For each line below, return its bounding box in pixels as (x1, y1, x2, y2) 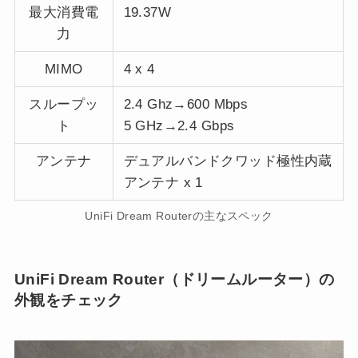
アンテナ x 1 (123, 175, 203, 191)
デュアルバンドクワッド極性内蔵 (123, 153, 332, 169)
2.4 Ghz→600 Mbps (123, 97, 249, 113)
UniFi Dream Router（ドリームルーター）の (14, 270, 335, 288)
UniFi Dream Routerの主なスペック (85, 210, 273, 223)
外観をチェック (14, 291, 123, 308)
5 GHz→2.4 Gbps (123, 118, 235, 134)
